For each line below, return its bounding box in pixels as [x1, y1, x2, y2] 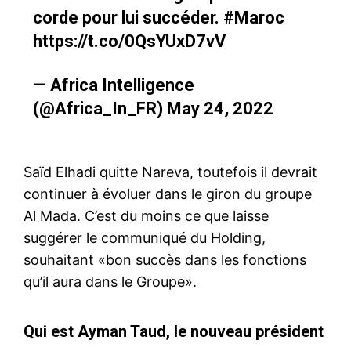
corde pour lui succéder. [32, 7, 223, 27]
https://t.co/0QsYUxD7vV [32, 31, 226, 51]
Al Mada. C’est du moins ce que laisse [24, 207, 269, 224]
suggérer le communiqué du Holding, [24, 229, 266, 246]
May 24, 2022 [166, 98, 273, 118]
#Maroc [223, 7, 284, 27]
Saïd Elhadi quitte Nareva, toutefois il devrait [24, 163, 317, 180]
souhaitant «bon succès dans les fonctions [24, 251, 306, 268]
